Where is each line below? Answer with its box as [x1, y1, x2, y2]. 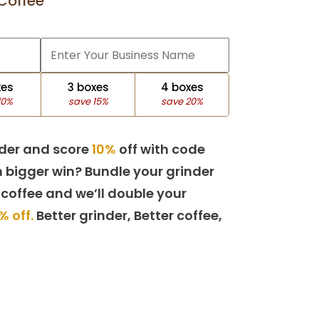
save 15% [68, 95, 108, 108]
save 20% [161, 95, 204, 108]
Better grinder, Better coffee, [33, 206, 222, 224]
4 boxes [160, 80, 204, 95]
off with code [116, 140, 205, 158]
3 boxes [67, 80, 109, 95]
